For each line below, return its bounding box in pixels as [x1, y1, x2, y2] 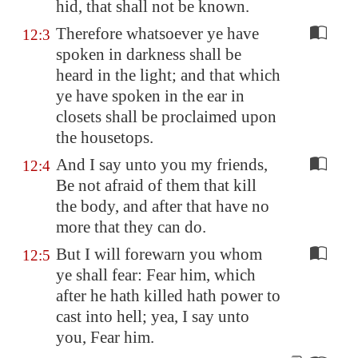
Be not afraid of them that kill [56, 176, 257, 195]
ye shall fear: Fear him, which [56, 265, 256, 284]
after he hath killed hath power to [56, 286, 280, 305]
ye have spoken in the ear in [56, 86, 245, 105]
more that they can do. [56, 217, 206, 237]
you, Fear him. [56, 328, 154, 347]
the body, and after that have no [56, 197, 269, 216]
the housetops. [56, 128, 153, 147]
